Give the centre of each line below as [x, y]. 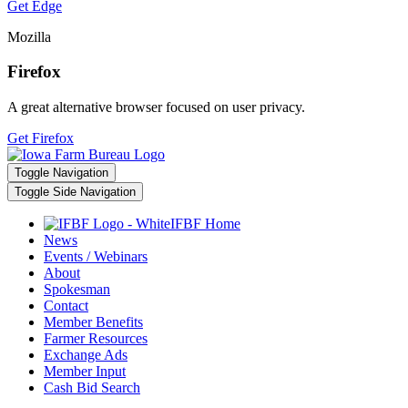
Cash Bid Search [92, 388]
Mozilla [29, 36]
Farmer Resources [96, 339]
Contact [66, 306]
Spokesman [77, 290]
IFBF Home [205, 224]
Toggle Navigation [61, 173]
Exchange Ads [86, 355]
